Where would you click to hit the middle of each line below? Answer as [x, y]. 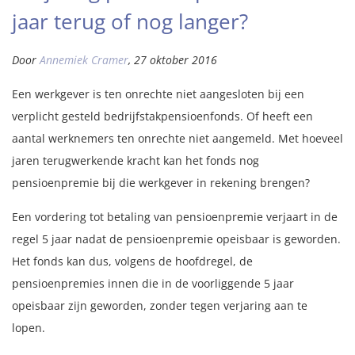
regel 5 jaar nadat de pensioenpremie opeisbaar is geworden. [176, 239]
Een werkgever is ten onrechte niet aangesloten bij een [158, 94]
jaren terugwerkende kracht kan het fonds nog [136, 160]
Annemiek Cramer [84, 60]
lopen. [29, 328]
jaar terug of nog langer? [130, 21]
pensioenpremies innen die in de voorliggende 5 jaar [153, 283]
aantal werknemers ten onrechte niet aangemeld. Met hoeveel [177, 138]
